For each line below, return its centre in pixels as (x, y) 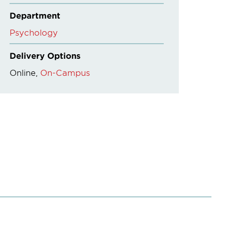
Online (23, 72)
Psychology (34, 32)
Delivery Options (45, 55)
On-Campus (65, 72)
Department (35, 15)
